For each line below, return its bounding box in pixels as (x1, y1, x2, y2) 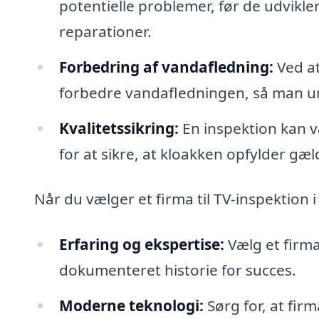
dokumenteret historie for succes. (58, 260, 296, 280)
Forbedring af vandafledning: (58, 56, 273, 77)
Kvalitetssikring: (58, 117, 179, 138)
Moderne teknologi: (58, 295, 204, 315)
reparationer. (58, 21, 152, 41)
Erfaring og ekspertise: (58, 234, 224, 254)
